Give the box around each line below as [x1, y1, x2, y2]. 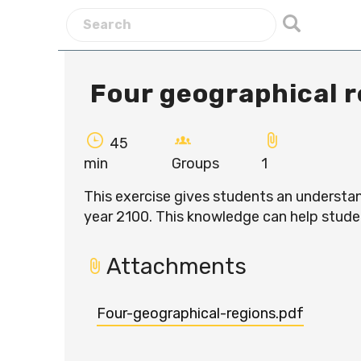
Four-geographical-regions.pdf [97, 305, 304, 322]
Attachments [106, 253, 247, 280]
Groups [172, 155, 219, 172]
